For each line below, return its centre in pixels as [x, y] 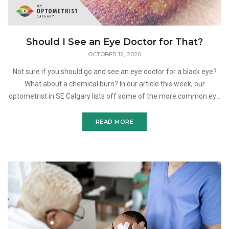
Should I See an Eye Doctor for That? [114, 42]
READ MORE [114, 122]
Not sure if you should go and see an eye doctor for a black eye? [114, 72]
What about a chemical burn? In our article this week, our [114, 84]
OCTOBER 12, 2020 [114, 54]
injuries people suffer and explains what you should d [114, 109]
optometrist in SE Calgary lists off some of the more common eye [114, 96]
